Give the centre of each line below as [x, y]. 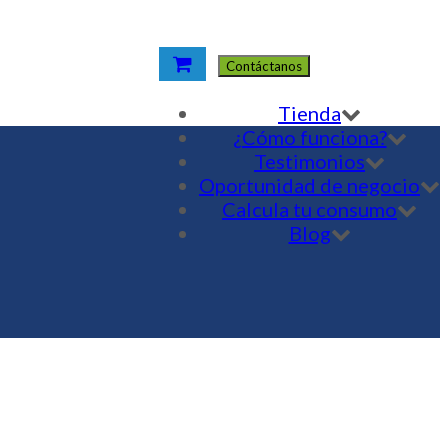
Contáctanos [264, 66]
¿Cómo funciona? [309, 137]
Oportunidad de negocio [309, 185]
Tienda [309, 113]
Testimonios [309, 161]
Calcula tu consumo [309, 209]
